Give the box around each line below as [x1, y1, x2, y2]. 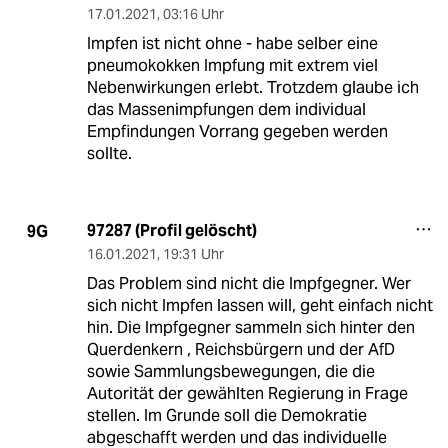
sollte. [86, 143, 132, 165]
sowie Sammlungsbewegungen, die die [86, 361, 375, 383]
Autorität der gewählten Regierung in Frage [86, 383, 408, 405]
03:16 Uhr [162, 5, 224, 24]
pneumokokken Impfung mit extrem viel [86, 55, 378, 77]
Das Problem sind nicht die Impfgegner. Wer [86, 273, 411, 295]
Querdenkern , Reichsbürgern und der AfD [86, 339, 395, 361]
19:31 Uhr [162, 245, 224, 264]
